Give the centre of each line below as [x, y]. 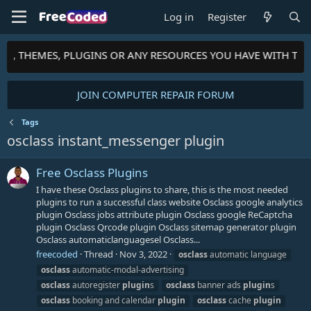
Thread [99, 254]
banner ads [219, 285]
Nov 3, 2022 [143, 254]
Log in [179, 17]
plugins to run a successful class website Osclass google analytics [169, 202]
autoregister [96, 285]
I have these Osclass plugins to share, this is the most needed [162, 189]
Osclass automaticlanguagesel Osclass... [118, 239]
